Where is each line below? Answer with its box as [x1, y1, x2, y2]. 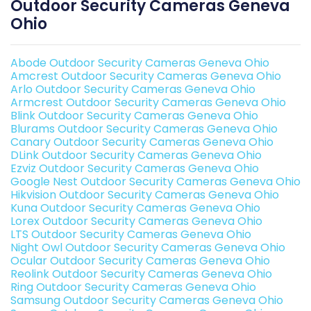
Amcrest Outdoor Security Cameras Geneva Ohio [10, 68, 281, 85]
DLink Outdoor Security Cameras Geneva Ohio [10, 147, 262, 164]
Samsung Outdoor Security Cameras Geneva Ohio [10, 292, 283, 309]
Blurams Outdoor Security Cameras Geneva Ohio [10, 121, 278, 137]
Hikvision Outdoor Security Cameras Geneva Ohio [10, 187, 279, 203]
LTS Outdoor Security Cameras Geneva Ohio [10, 226, 251, 243]
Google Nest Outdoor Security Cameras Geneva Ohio [10, 174, 301, 190]
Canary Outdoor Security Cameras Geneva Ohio [10, 134, 274, 151]
